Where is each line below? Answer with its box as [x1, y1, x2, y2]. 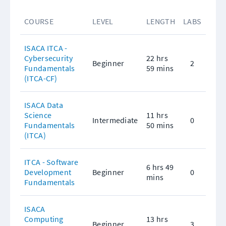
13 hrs [146, 214, 168, 224]
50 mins [146, 120, 174, 130]
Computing [24, 214, 64, 224]
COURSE [24, 16, 53, 26]
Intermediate [92, 115, 138, 125]
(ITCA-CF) [24, 73, 58, 83]
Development [24, 167, 72, 177]
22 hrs [146, 53, 168, 63]
